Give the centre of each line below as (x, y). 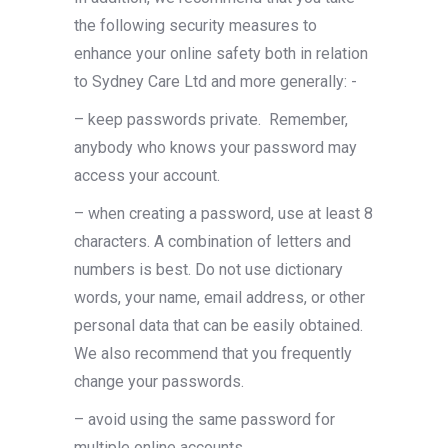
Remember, (308, 119)
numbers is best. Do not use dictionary (208, 269)
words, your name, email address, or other (219, 297)
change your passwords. (159, 381)
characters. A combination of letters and (212, 241)
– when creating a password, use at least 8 (223, 213)
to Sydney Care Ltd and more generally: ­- (215, 81)
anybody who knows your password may (215, 147)
